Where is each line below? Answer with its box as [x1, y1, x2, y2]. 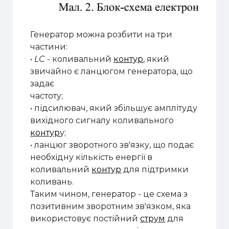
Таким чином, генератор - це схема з [30, 189, 188, 199]
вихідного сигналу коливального [30, 115, 174, 125]
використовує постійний [30, 213, 141, 223]
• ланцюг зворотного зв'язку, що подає [30, 140, 194, 150]
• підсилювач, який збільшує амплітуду [30, 103, 198, 113]
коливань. [30, 176, 74, 187]
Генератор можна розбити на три [30, 29, 173, 39]
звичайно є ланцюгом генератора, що [30, 66, 193, 76]
